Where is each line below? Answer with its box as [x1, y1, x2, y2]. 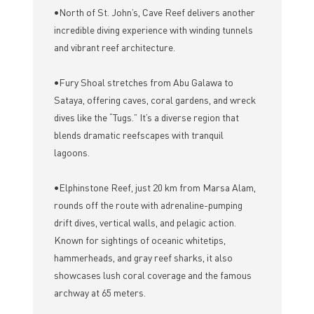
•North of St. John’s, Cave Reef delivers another [53, 6, 255, 19]
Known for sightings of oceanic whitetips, [53, 233, 226, 247]
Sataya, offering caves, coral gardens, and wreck [53, 93, 256, 107]
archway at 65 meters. [53, 286, 146, 299]
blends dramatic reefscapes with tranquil [53, 128, 224, 142]
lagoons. [53, 146, 90, 159]
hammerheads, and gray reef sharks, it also [53, 251, 233, 264]
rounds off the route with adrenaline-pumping [53, 198, 243, 212]
